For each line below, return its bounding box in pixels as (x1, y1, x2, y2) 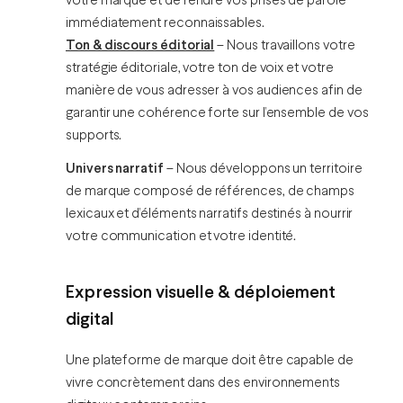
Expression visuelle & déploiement (66, 284, 336, 302)
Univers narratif (66, 163, 164, 176)
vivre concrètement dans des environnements (66, 377, 341, 390)
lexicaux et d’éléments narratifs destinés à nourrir (66, 208, 354, 221)
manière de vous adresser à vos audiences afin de (66, 85, 363, 98)
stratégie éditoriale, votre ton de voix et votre (66, 62, 334, 76)
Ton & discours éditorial (66, 40, 215, 53)
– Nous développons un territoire (163, 163, 363, 176)
